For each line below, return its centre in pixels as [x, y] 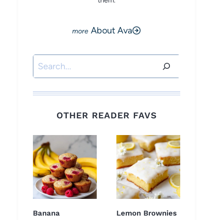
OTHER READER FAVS [107, 115]
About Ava [111, 30]
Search [46, 62]
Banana [46, 213]
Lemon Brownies [147, 213]
